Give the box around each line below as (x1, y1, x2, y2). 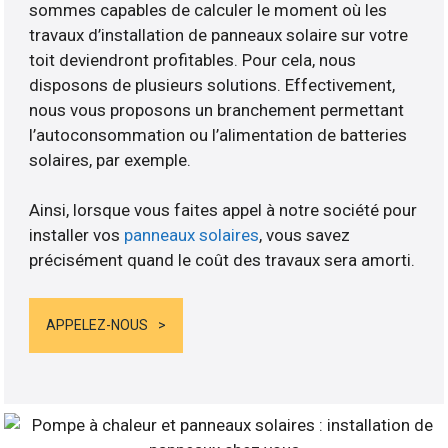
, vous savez (259, 224, 351, 245)
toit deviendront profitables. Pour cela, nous (29, 49, 357, 70)
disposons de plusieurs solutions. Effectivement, (29, 74, 396, 95)
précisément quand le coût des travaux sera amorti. (29, 249, 416, 270)
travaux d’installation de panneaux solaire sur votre (29, 24, 409, 45)
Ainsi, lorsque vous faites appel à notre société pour (29, 199, 418, 220)
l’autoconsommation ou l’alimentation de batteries (29, 124, 408, 145)
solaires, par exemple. (29, 149, 192, 170)
